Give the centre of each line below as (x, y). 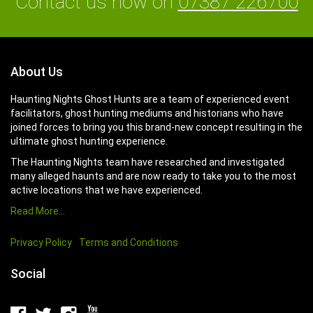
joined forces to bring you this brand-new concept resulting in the (156, 127)
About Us (37, 72)
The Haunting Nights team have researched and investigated (147, 162)
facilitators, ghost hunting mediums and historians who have (147, 113)
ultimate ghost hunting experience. (89, 141)
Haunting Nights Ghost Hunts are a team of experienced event (150, 99)
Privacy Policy (41, 242)
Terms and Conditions (129, 242)
